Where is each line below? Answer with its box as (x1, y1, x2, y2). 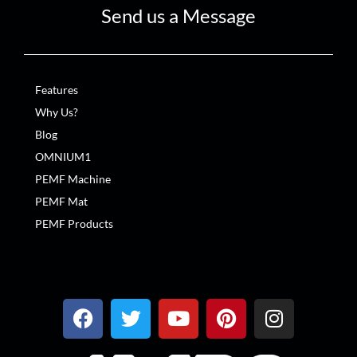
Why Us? (35, 104, 78, 119)
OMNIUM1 (35, 149, 91, 163)
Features (35, 82, 78, 96)
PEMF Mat (35, 194, 88, 208)
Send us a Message (101, 3, 256, 27)
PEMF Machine (35, 171, 111, 186)
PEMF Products (35, 216, 113, 230)
